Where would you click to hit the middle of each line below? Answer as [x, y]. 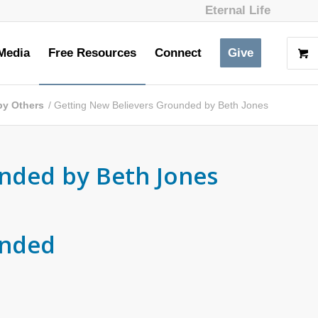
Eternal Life [238, 10]
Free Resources [92, 53]
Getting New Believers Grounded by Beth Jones [161, 105]
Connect [178, 53]
